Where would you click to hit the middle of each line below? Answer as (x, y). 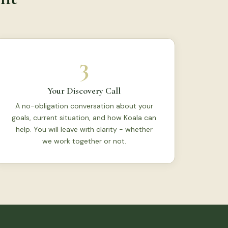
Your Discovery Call (84, 91)
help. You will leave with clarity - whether (84, 129)
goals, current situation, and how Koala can (84, 118)
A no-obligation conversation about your (84, 106)
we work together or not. (84, 141)
